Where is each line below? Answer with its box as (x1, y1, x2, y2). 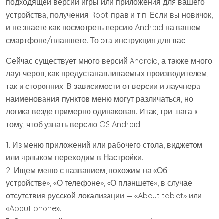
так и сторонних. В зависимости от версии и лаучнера (6, 81, 200, 91)
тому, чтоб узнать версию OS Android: (6, 119, 142, 129)
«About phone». (6, 203, 61, 213)
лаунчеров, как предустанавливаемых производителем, (6, 68, 208, 78)
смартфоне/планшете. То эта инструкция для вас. (6, 35, 187, 45)
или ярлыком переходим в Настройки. (6, 152, 143, 162)
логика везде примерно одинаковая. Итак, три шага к (6, 106, 197, 116)
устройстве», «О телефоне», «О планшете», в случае (6, 177, 192, 188)
